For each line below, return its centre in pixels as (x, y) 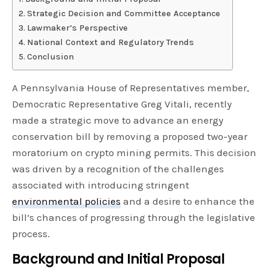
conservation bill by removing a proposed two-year (130, 137)
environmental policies (67, 201)
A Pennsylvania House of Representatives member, (131, 88)
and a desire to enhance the (188, 201)
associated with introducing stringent (101, 185)
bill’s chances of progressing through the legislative (134, 218)
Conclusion (50, 57)
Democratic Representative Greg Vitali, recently (122, 104)
